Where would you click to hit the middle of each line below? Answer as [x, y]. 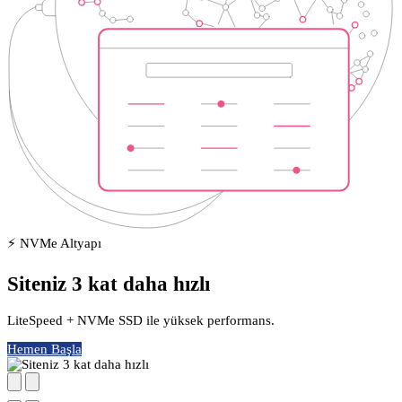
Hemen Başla [44, 349]
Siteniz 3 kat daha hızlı [109, 284]
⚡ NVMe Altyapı [54, 244]
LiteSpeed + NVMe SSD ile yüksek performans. [141, 320]
